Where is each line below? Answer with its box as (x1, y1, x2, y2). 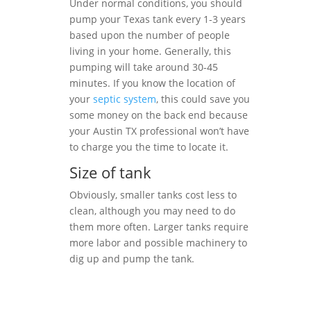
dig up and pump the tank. (69, 252, 194, 265)
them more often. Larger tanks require (69, 220, 249, 233)
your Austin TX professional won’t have (69, 124, 249, 137)
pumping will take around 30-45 (69, 60, 218, 74)
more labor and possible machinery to (69, 236, 247, 249)
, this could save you (156, 92, 250, 106)
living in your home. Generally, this (69, 44, 231, 58)
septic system (93, 92, 156, 106)
